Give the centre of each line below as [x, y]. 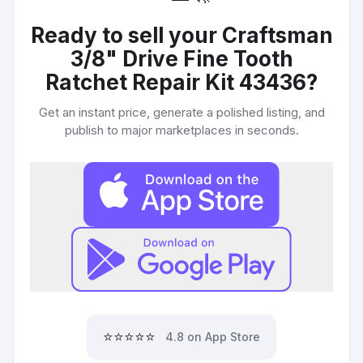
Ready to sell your [126, 35]
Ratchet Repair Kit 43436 [176, 82]
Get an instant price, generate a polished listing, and [181, 112]
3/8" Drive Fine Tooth [181, 59]
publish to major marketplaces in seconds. [181, 130]
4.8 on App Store [213, 337]
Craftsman [277, 35]
